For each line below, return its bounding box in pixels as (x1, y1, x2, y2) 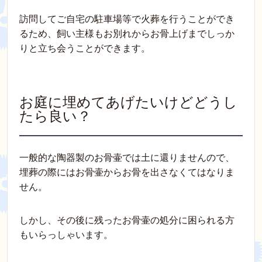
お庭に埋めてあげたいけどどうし (19, 94, 237, 111)
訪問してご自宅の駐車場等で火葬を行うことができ (19, 14, 235, 25)
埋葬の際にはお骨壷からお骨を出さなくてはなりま (19, 167, 235, 178)
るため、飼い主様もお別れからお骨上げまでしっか (19, 29, 235, 39)
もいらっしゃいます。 (19, 230, 113, 240)
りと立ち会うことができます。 (19, 43, 150, 54)
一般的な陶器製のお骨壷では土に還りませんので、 (19, 153, 235, 163)
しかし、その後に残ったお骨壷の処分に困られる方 (19, 215, 235, 226)
